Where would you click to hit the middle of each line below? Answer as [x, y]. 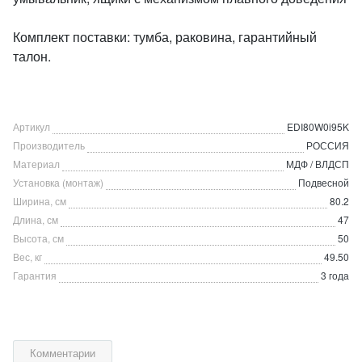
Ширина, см [40, 201]
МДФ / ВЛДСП [318, 164]
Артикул [32, 126]
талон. [32, 56]
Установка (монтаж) [58, 182]
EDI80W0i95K [318, 126]
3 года [335, 275]
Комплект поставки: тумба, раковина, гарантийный [165, 37]
